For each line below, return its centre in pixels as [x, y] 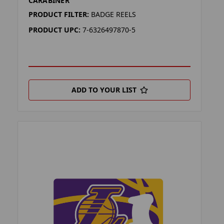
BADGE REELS [113, 14]
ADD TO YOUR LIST [104, 89]
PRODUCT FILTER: [58, 14]
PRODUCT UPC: [54, 29]
